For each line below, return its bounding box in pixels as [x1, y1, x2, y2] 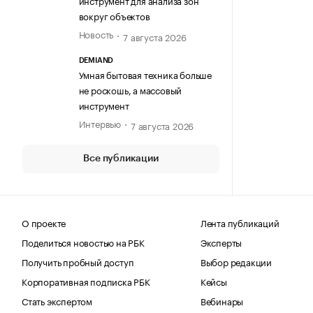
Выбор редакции [200, 254, 272, 268]
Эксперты [200, 234, 242, 249]
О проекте [22, 214, 66, 229]
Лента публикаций [200, 214, 279, 229]
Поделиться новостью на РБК [22, 234, 145, 249]
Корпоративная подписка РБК [22, 273, 150, 288]
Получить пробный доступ [22, 254, 134, 268]
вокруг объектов [78, 8, 150, 23]
